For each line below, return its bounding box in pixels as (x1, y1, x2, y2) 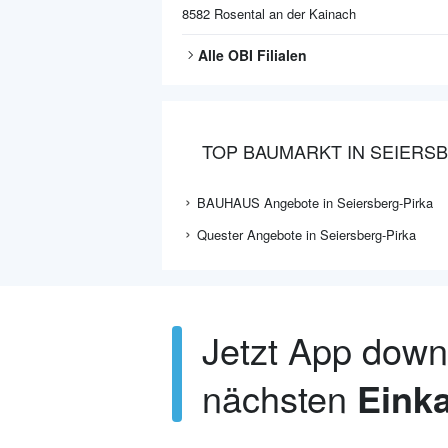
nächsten (202, 372, 357, 423)
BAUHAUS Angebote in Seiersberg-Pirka (197, 193, 433, 212)
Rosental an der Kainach (214, 4, 356, 23)
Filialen (253, 45, 307, 65)
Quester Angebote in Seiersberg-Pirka (197, 225, 416, 244)
